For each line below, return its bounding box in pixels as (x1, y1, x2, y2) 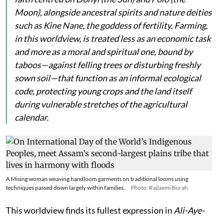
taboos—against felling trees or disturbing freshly (15, 59, 200, 71)
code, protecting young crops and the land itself (15, 86, 192, 97)
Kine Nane (43, 20, 83, 31)
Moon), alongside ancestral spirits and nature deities (15, 7, 212, 18)
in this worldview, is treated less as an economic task (15, 33, 211, 44)
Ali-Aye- (174, 205, 204, 216)
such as (15, 20, 43, 31)
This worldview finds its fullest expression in (6, 205, 174, 216)
